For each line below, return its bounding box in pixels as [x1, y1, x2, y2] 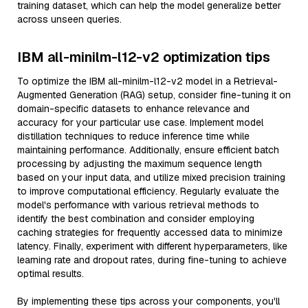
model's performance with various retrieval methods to [17, 199, 259, 211]
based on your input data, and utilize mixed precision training [17, 171, 285, 184]
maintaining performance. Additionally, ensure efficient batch [17, 144, 279, 156]
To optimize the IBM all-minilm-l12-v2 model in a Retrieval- [17, 75, 278, 87]
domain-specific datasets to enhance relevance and [17, 102, 250, 115]
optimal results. [17, 267, 84, 280]
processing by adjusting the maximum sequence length [17, 157, 262, 170]
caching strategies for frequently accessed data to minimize [17, 226, 283, 239]
